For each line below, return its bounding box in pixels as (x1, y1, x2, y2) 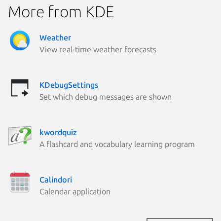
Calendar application (39, 186, 110, 196)
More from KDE (8, 2, 114, 20)
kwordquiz (39, 127, 77, 137)
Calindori (39, 175, 72, 184)
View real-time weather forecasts (39, 44, 156, 54)
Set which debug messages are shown (39, 92, 172, 101)
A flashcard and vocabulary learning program (39, 139, 195, 148)
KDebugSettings (39, 80, 98, 89)
